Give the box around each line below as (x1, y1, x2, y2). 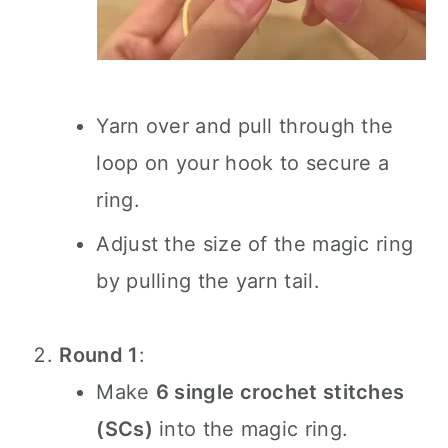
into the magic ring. (152, 417, 349, 441)
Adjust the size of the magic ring (96, 232, 414, 256)
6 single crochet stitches (155, 380, 405, 404)
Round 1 (59, 343, 139, 367)
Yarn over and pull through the (96, 114, 394, 138)
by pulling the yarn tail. (96, 269, 320, 293)
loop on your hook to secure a (96, 151, 390, 175)
